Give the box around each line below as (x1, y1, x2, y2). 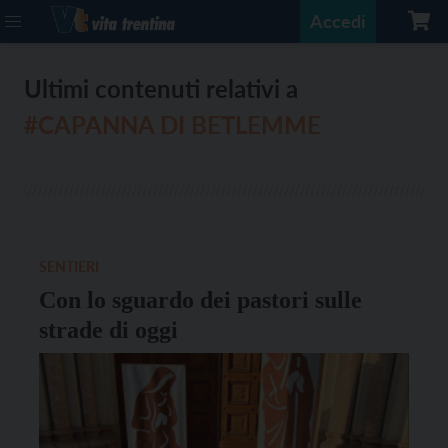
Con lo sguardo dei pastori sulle (39, 287, 362, 313)
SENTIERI (39, 258, 99, 275)
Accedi (310, 10, 366, 32)
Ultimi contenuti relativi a (24, 74, 298, 103)
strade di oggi (39, 317, 178, 343)
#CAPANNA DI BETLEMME (24, 110, 321, 139)
